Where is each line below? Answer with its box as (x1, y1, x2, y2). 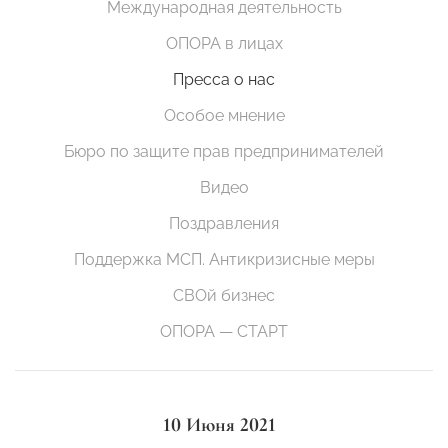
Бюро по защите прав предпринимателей (64, 142, 384, 162)
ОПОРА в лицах (165, 34, 283, 54)
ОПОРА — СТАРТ (160, 322, 288, 342)
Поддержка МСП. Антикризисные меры (73, 250, 375, 270)
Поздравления (169, 214, 279, 234)
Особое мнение (163, 106, 285, 126)
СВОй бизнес (173, 286, 275, 306)
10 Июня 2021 (162, 413, 276, 438)
